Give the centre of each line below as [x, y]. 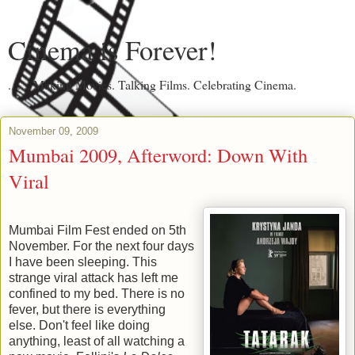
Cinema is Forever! [113, 50]
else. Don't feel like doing [79, 325]
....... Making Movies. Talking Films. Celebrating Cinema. [152, 84]
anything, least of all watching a [97, 341]
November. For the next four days [101, 246]
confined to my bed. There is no [97, 293]
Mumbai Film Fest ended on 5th [97, 230]
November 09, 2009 [53, 131]
